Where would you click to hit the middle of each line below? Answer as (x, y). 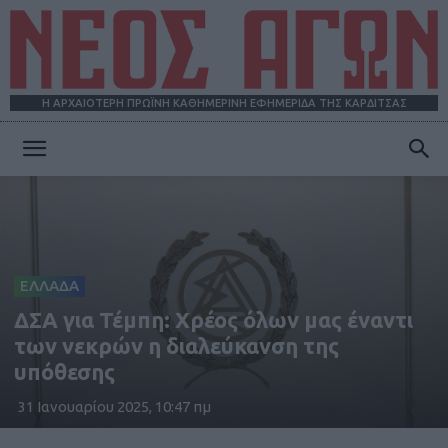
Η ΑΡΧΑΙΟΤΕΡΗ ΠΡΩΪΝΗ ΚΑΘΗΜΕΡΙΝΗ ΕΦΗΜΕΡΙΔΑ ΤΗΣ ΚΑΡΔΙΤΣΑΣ (224, 103)
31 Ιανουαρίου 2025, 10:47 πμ (114, 406)
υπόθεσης (64, 371)
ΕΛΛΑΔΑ (49, 285)
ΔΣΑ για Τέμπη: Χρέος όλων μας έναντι (213, 319)
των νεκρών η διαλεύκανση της (176, 345)
